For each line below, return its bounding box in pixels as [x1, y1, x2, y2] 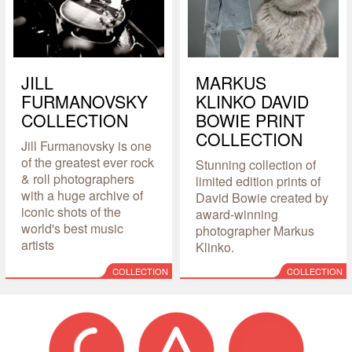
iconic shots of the [20, 203, 121, 222]
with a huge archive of [20, 186, 143, 205]
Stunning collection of [195, 156, 316, 174]
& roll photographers [20, 170, 134, 189]
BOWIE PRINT [195, 108, 305, 133]
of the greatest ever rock [20, 153, 154, 172]
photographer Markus [195, 222, 314, 240]
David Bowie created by [195, 189, 328, 207]
